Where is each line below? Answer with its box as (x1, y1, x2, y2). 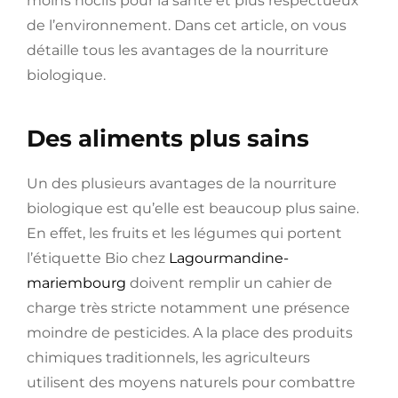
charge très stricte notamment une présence (27, 298, 350, 316)
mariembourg (27, 274, 126, 291)
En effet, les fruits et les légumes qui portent (27, 224, 342, 242)
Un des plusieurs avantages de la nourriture (27, 174, 337, 192)
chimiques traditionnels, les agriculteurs (27, 348, 310, 366)
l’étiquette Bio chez (27, 249, 169, 267)
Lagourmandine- (169, 249, 289, 267)
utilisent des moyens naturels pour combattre (27, 373, 355, 391)
